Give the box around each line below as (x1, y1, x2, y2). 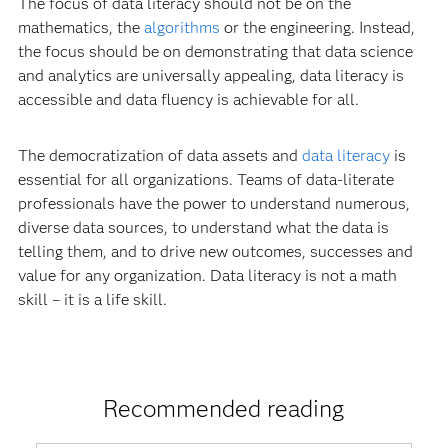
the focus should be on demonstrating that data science (17, 41, 413, 61)
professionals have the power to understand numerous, (17, 193, 410, 213)
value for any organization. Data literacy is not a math (17, 265, 397, 285)
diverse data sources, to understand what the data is (17, 217, 389, 237)
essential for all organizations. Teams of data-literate (17, 169, 394, 189)
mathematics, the (17, 17, 144, 37)
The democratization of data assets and (17, 145, 302, 165)
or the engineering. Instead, (219, 17, 415, 37)
